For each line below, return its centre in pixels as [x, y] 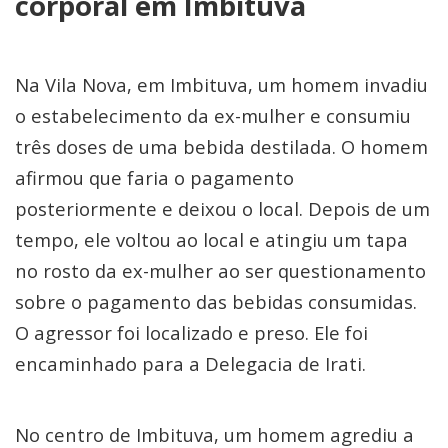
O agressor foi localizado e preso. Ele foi [191, 332]
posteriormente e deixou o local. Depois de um [222, 208]
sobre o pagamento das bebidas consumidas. [216, 301]
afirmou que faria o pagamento [154, 177]
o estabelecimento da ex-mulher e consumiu [213, 115]
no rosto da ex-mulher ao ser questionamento [220, 270]
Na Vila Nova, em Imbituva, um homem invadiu [221, 84]
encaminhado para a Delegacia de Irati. [190, 363]
